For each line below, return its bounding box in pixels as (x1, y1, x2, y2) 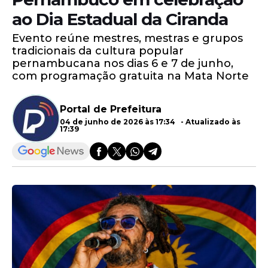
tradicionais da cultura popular (12, 44, 184, 57)
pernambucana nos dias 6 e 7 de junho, (12, 57, 233, 70)
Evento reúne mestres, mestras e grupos (12, 32, 243, 45)
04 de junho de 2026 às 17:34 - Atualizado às (60, 117, 240, 126)
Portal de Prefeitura (60, 103, 162, 115)
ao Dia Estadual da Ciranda (12, 9, 228, 29)
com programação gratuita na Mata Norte (12, 69, 249, 83)
